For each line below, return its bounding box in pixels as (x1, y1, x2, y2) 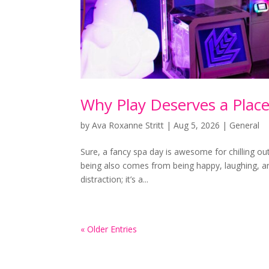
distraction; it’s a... (80, 174, 149, 186)
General (229, 119, 260, 131)
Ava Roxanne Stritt (92, 119, 165, 131)
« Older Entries (80, 223, 138, 235)
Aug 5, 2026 (174, 119, 220, 131)
